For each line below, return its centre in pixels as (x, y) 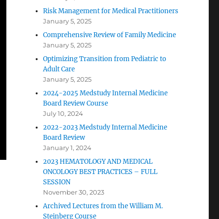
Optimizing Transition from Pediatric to (105, 59)
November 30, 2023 (74, 192)
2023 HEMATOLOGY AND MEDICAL (98, 162)
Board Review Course (76, 103)
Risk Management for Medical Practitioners (111, 11)
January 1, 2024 (67, 148)
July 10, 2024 (63, 113)
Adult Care (59, 69)
